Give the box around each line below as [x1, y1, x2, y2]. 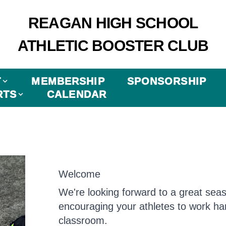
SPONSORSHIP [127, 76, 206, 87]
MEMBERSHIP [31, 76, 105, 87]
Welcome [59, 168, 100, 180]
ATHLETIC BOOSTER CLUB [17, 37, 209, 54]
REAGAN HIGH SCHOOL [28, 15, 198, 31]
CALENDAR [47, 89, 107, 100]
